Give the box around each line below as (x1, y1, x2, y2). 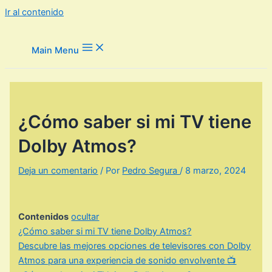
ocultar (71, 211, 100, 223)
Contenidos (18, 211, 69, 223)
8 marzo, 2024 (185, 165, 246, 176)
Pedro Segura (122, 165, 180, 176)
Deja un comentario (18, 165, 98, 176)
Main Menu (32, 45, 79, 56)
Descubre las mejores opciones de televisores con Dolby (18, 240, 251, 252)
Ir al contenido (5, 7, 64, 18)
